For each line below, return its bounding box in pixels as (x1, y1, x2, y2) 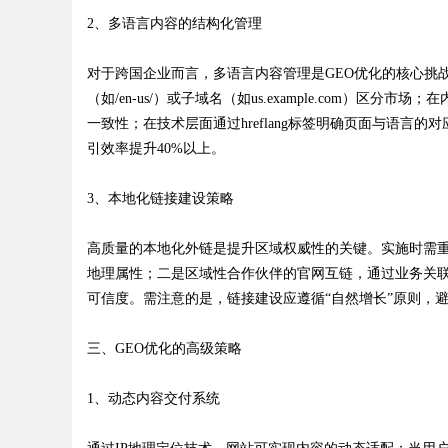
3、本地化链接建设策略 (87, 191, 234, 206)
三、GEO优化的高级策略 (87, 341, 242, 356)
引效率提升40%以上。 (87, 141, 225, 156)
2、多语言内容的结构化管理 (87, 16, 262, 31)
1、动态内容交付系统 (87, 391, 220, 406)
